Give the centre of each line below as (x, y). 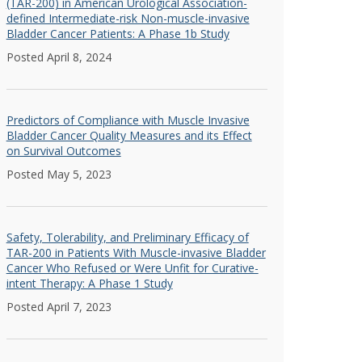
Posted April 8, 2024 (59, 57)
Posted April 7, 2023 (59, 307)
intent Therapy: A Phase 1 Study (89, 283)
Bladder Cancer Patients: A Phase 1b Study (118, 34)
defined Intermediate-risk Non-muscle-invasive (128, 18)
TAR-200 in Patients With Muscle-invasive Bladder (136, 253)
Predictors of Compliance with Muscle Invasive (128, 120)
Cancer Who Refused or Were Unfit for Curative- (132, 268)
